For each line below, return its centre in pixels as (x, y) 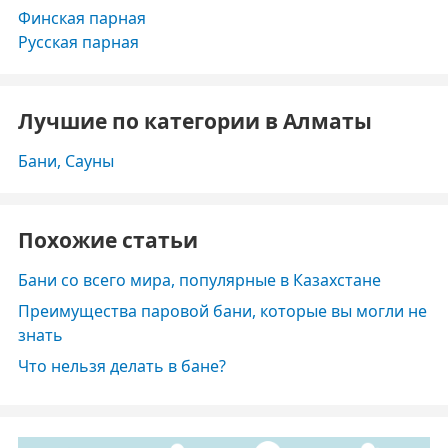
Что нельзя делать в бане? (122, 366)
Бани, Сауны (66, 161)
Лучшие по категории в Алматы (195, 121)
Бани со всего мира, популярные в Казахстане (199, 280)
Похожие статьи (108, 240)
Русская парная (78, 42)
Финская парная (82, 18)
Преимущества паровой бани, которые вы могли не (222, 311)
